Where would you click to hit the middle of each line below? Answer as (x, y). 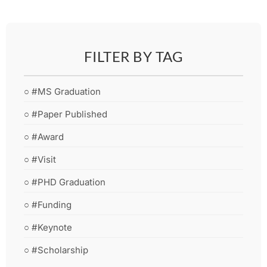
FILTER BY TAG (133, 56)
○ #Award (44, 136)
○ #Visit (40, 159)
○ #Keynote (48, 227)
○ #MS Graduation (62, 91)
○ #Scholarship (56, 250)
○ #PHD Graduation (65, 182)
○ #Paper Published (66, 114)
